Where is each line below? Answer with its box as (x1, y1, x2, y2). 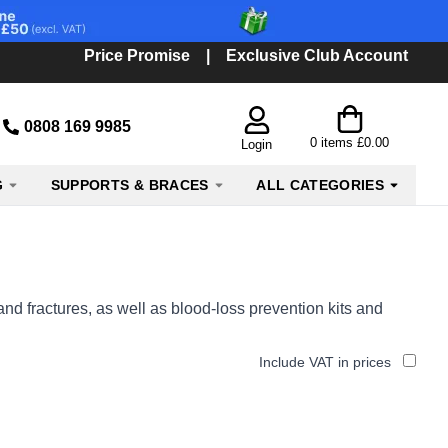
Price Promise (84, 47, 190, 64)
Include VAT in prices (259, 354, 391, 370)
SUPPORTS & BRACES (50, 177, 209, 193)
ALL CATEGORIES (256, 177, 385, 193)
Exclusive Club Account (226, 47, 408, 64)
